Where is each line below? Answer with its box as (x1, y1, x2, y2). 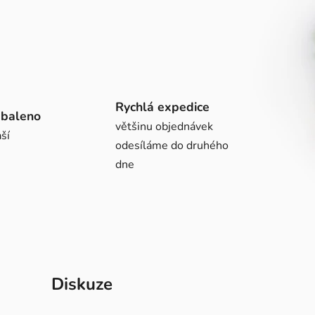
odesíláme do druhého (115, 137, 229, 153)
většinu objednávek (115, 118, 213, 134)
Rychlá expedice (115, 98, 210, 115)
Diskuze (51, 272, 112, 295)
